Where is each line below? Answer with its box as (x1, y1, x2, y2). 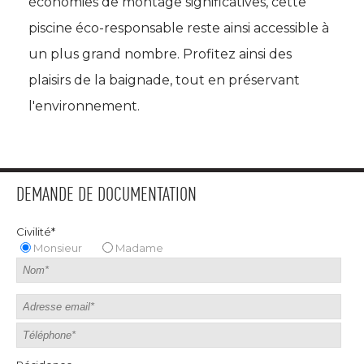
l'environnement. (28, 98, 140, 114)
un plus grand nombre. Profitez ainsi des (28, 46, 292, 62)
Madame (115, 241, 163, 254)
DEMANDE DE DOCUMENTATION (16, 186, 197, 206)
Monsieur (33, 241, 82, 254)
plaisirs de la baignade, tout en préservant (28, 72, 300, 88)
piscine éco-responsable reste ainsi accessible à (28, 20, 329, 36)
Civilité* (16, 225, 55, 238)
